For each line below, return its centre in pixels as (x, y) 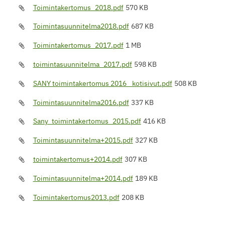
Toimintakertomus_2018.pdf (78, 7)
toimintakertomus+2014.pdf (78, 159)
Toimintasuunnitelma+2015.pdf (83, 140)
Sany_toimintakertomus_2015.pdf (87, 121)
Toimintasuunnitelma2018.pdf (81, 26)
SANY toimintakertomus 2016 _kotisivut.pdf (102, 83)
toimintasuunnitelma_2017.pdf (82, 65)
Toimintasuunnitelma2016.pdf (81, 102)
